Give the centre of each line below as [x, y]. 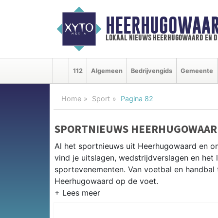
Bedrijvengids [152, 71]
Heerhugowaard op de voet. [106, 181]
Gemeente [197, 71]
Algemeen [107, 71]
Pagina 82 [137, 98]
